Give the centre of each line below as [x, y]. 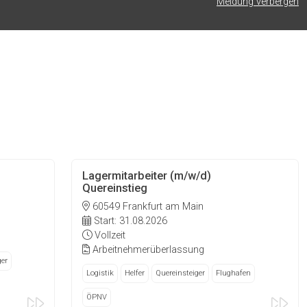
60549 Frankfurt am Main [147, 206]
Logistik [100, 273]
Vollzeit [109, 235]
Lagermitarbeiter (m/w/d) [147, 176]
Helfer [135, 273]
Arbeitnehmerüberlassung [147, 249]
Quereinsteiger [181, 273]
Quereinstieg [115, 188]
